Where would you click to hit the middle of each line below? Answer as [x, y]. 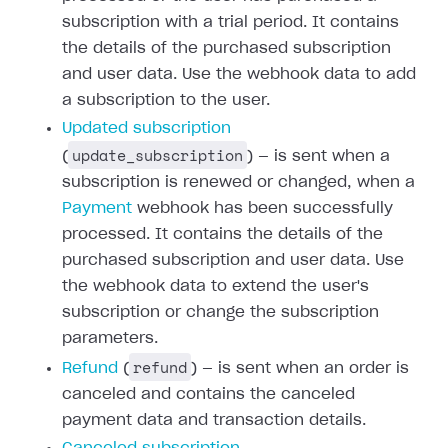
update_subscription [157, 155]
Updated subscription [146, 128]
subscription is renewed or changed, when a [238, 182]
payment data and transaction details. [214, 420]
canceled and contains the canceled [208, 394]
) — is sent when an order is [300, 368]
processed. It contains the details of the [222, 234]
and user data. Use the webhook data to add [239, 74]
